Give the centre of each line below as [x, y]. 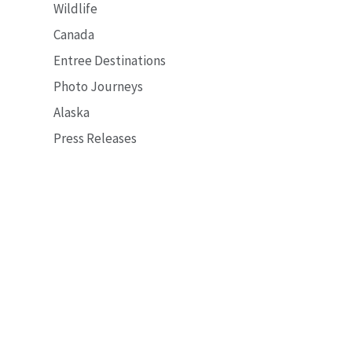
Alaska [72, 112]
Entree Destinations [110, 60]
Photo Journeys [99, 86]
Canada [74, 35]
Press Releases [95, 138]
